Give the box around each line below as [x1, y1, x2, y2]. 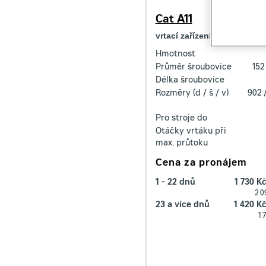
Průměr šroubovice [155, 64, 232, 72]
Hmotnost [155, 50, 195, 59]
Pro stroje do [155, 115, 207, 123]
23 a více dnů [155, 201, 210, 210]
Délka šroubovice [155, 77, 224, 85]
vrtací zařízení [155, 31, 211, 40]
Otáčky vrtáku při [155, 128, 226, 136]
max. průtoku [155, 140, 208, 148]
